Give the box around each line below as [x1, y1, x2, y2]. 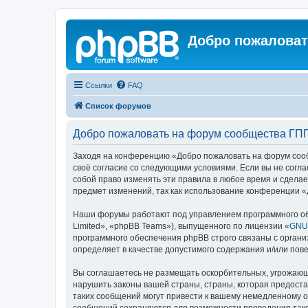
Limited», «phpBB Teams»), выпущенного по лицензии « [73, 221, 289, 231]
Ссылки [85, 81, 112, 89]
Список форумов [85, 102, 151, 110]
